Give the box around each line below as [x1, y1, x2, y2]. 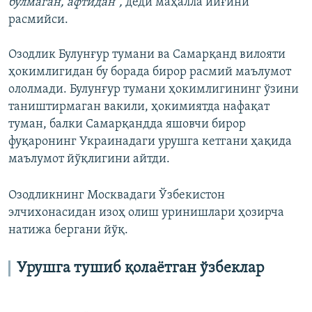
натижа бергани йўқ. [8, 223, 128, 237]
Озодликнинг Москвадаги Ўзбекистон [8, 188, 225, 202]
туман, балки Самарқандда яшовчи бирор [8, 117, 246, 131]
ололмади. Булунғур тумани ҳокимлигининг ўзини [8, 82, 299, 96]
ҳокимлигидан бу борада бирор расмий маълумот [8, 65, 291, 79]
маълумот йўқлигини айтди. [8, 152, 170, 166]
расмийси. [8, 13, 68, 26]
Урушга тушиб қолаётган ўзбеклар [17, 260, 264, 276]
